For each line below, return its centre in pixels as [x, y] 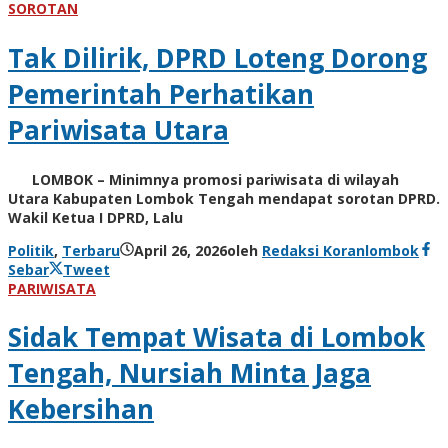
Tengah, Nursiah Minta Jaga [189, 373]
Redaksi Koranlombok [340, 250]
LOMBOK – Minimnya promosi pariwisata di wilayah [203, 179]
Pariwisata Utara [118, 129]
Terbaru [91, 250]
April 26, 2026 [180, 250]
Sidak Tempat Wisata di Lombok [216, 337]
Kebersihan [81, 409]
